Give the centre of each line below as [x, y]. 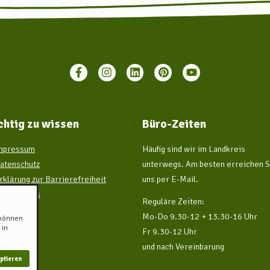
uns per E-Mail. [170, 179]
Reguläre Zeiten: [173, 201]
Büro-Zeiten [174, 124]
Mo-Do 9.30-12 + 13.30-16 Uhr [200, 216]
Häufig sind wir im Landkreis [194, 149]
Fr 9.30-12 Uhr [170, 231]
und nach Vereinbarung [183, 246]
